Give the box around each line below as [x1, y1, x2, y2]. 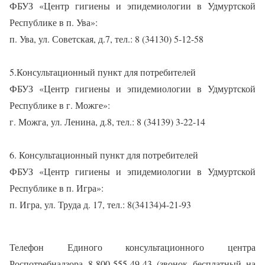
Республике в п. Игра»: [9, 182, 104, 194]
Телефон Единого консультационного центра [9, 241, 256, 253]
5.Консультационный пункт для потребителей [9, 66, 196, 78]
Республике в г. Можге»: [9, 99, 110, 111]
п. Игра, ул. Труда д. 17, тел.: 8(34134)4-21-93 [9, 198, 191, 211]
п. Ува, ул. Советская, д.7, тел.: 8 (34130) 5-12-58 [9, 33, 203, 45]
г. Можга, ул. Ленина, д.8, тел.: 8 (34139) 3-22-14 [9, 115, 205, 128]
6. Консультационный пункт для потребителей [9, 148, 198, 161]
